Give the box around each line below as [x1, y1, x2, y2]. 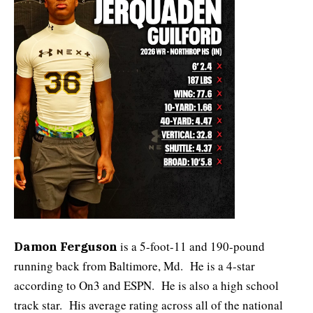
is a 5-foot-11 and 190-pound [117, 238, 265, 255]
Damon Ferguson [14, 239, 117, 255]
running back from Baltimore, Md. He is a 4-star [14, 258, 255, 275]
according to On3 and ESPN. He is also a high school [14, 277, 279, 294]
